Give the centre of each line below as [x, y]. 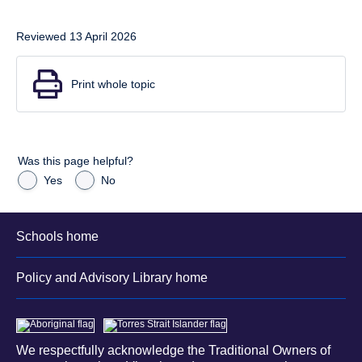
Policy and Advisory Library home [112, 278]
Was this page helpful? [76, 161]
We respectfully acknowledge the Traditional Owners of [173, 351]
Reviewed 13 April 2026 [76, 37]
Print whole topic [113, 84]
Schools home [57, 236]
